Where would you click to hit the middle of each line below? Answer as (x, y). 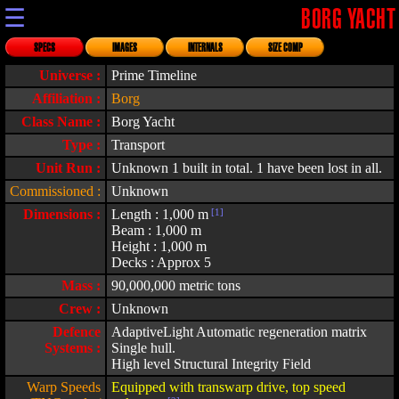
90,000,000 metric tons (176, 285)
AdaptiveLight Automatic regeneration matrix (239, 332)
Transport (138, 145)
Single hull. (143, 348)
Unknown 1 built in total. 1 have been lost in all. (247, 168)
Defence (77, 332)
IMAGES (125, 48)
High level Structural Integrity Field (211, 364)
